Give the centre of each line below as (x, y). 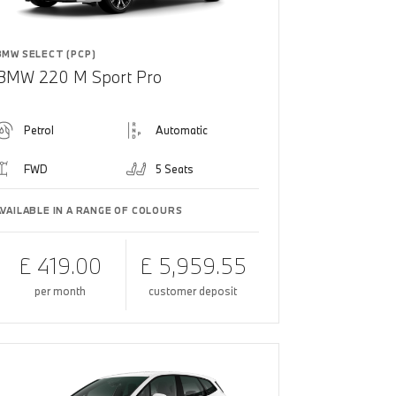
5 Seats (175, 168)
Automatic (182, 129)
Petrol (38, 129)
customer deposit (193, 290)
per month (60, 290)
